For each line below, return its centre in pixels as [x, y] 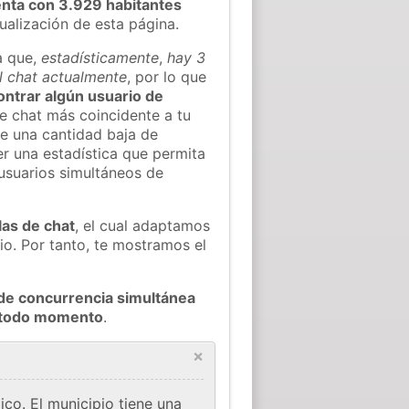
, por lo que [167, 76]
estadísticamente [100, 57]
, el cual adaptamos [143, 225]
